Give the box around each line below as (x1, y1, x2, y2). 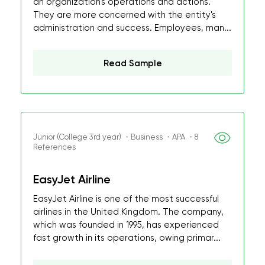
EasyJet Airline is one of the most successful (33, 193, 219, 204)
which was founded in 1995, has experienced (33, 219, 219, 230)
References (33, 143, 76, 151)
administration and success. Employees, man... (33, 22, 231, 33)
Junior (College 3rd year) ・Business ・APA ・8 (33, 132, 198, 141)
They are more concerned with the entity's (33, 9, 216, 20)
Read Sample (103, 58, 162, 69)
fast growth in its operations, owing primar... (33, 232, 221, 243)
